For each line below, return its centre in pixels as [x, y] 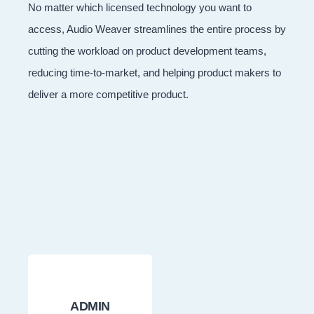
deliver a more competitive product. [108, 94]
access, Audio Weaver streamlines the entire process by [157, 29]
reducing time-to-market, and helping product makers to [155, 72]
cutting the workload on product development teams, [147, 50]
